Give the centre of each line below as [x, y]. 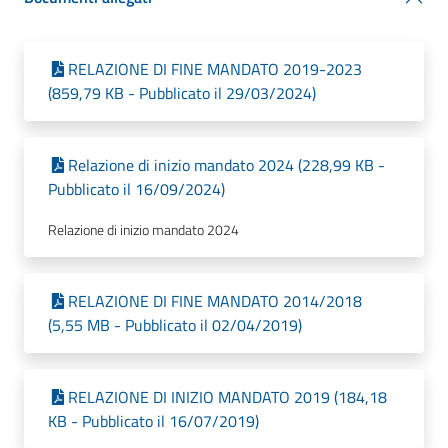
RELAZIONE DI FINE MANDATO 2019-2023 [215, 69]
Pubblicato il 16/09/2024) [136, 189]
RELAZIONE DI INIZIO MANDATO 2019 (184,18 [227, 397]
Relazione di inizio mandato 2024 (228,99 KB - [226, 165]
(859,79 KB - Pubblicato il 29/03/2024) [182, 93]
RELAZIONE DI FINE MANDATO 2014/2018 [215, 301]
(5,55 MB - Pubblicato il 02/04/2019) [175, 325]
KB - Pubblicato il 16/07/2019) [153, 421]
